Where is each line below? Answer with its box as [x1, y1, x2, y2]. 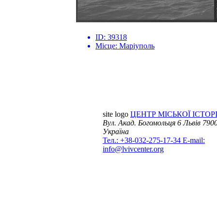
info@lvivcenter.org [103, 145, 164, 154]
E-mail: [183, 136, 205, 145]
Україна [103, 127, 129, 136]
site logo [103, 110, 128, 119]
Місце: [95, 42, 119, 50]
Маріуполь [119, 42, 155, 50]
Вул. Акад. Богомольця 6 [103, 119, 181, 127]
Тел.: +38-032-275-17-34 [103, 136, 183, 145]
